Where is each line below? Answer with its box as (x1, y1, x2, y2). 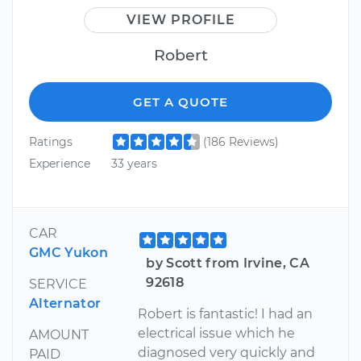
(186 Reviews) (202, 134, 279, 149)
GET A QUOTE (133, 93, 228, 110)
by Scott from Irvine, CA (146, 255, 310, 271)
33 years (110, 156, 157, 172)
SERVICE (29, 276, 87, 292)
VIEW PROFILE (126, 11, 235, 27)
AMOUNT (29, 326, 89, 342)
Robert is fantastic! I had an (138, 305, 313, 322)
